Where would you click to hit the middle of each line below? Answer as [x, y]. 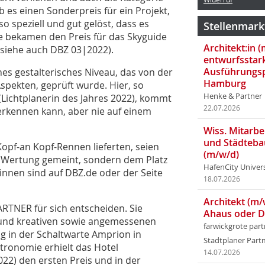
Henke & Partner [233, 96]
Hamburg [225, 83]
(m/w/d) [221, 154]
